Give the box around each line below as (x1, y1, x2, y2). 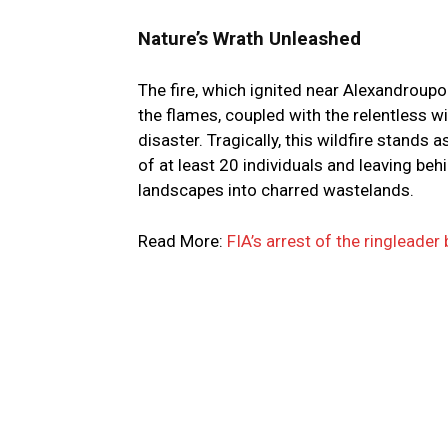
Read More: (138, 231, 227, 252)
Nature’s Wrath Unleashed (138, 28, 361, 51)
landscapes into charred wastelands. (138, 180, 414, 201)
